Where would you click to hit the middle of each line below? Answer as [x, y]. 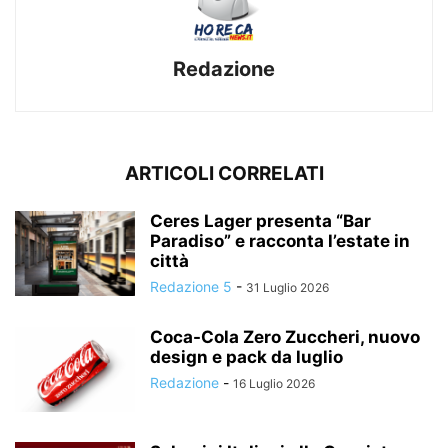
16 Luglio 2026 [274, 384]
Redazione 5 [191, 287]
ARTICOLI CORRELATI [224, 174]
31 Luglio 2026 [287, 288]
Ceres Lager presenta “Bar [260, 221]
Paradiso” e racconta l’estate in [280, 241]
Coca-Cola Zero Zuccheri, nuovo [285, 337]
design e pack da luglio [246, 357]
